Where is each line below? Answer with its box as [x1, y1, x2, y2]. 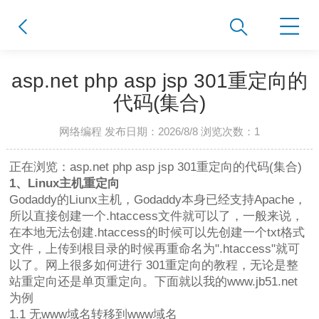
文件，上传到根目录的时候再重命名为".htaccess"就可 [9, 242, 300, 256]
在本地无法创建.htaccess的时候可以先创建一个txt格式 [9, 226, 305, 240]
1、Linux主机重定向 [9, 177, 120, 191]
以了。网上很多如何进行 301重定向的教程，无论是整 [9, 258, 299, 273]
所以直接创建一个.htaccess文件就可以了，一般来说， [9, 209, 304, 224]
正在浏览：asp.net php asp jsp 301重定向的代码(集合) [9, 160, 303, 174]
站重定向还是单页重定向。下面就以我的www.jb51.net [9, 275, 298, 289]
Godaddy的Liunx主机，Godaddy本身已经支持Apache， [9, 193, 307, 207]
